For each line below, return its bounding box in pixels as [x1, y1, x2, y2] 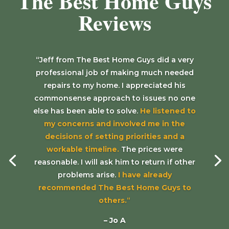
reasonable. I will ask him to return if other [34, 157, 195, 167]
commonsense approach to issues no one [34, 94, 195, 103]
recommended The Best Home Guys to [38, 183, 191, 193]
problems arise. [57, 170, 116, 180]
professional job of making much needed [35, 68, 194, 78]
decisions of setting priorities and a [44, 132, 185, 142]
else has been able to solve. [33, 106, 140, 116]
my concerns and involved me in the [44, 119, 185, 129]
